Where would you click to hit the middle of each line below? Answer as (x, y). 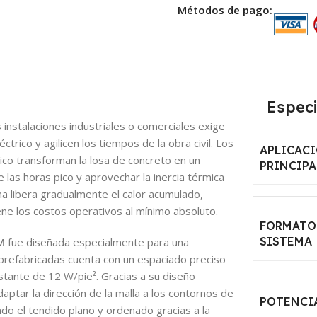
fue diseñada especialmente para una (97, 242)
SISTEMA (286, 241)
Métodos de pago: (225, 10)
